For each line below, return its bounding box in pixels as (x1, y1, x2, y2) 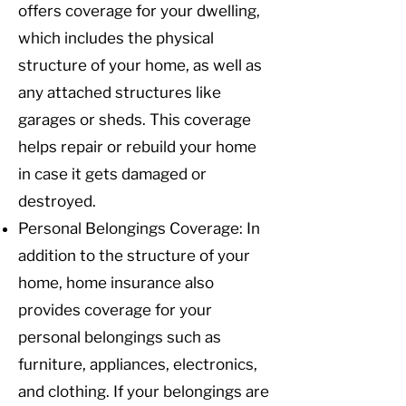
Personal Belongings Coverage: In (18, 219, 260, 237)
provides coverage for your (18, 301, 212, 319)
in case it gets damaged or (18, 165, 207, 183)
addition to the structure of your (18, 246, 250, 265)
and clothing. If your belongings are (18, 382, 269, 401)
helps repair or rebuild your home (18, 138, 256, 156)
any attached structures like (18, 83, 221, 101)
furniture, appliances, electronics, (18, 355, 257, 373)
